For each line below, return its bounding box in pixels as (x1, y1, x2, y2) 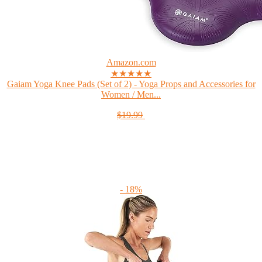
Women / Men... (101, 89, 161, 99)
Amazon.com (106, 57, 156, 67)
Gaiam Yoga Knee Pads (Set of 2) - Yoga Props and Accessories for (6, 78, 256, 89)
